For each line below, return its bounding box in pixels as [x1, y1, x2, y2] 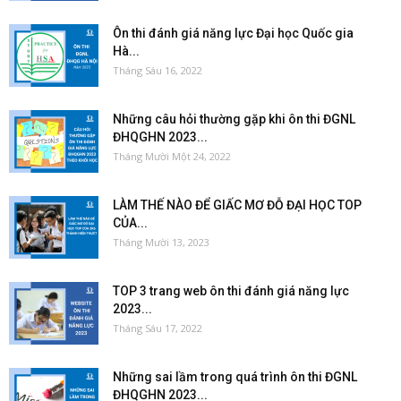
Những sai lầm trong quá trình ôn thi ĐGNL [113, 369, 357, 384]
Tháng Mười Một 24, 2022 [113, 149, 231, 163]
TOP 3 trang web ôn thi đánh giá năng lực [113, 283, 349, 298]
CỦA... [113, 215, 148, 230]
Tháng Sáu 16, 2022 [113, 63, 202, 77]
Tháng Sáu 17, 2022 [113, 320, 202, 335]
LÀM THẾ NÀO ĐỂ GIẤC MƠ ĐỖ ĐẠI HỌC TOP [113, 197, 362, 212]
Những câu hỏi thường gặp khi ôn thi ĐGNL [113, 111, 355, 126]
